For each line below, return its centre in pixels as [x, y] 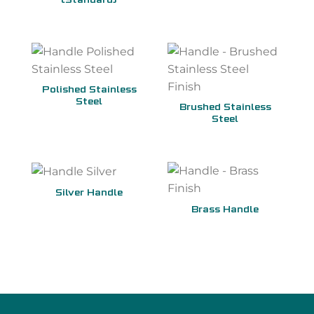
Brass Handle [225, 210]
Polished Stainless [89, 91]
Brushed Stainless [225, 108]
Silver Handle [89, 194]
